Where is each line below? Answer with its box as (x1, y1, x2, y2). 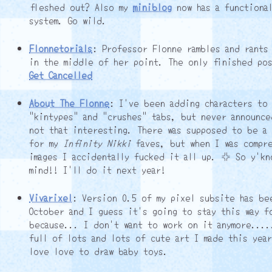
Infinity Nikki (63, 135, 131, 150)
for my (29, 135, 63, 150)
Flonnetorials (29, 40, 92, 55)
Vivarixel (29, 189, 72, 205)
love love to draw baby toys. (29, 243, 168, 258)
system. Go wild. (29, 12, 107, 27)
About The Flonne (29, 95, 109, 110)
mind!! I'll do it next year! (29, 161, 166, 177)
